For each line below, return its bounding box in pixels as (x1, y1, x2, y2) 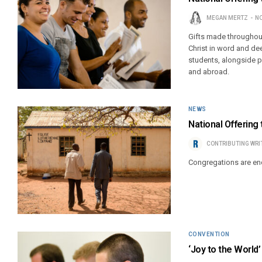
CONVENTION (188, 230, 230, 237)
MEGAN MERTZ (206, 15, 248, 22)
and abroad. (188, 67, 229, 77)
